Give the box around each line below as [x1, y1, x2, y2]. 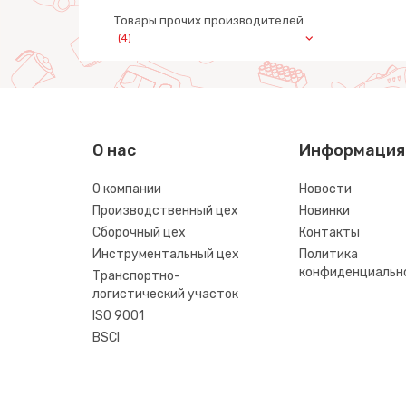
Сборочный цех [92, 225, 186, 240]
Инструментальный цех [92, 246, 239, 262]
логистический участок [92, 286, 238, 302]
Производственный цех [92, 203, 238, 218]
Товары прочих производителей [114, 14, 304, 27]
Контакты [298, 225, 360, 240]
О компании [92, 181, 161, 197]
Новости [298, 181, 352, 197]
